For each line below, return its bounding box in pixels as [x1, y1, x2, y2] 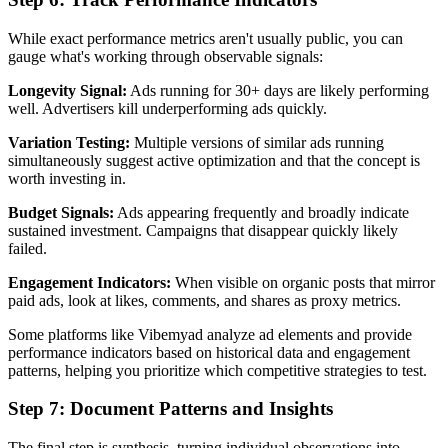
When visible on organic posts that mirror [171, 273, 435, 291]
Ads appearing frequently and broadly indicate [114, 203, 409, 221]
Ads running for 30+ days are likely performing [127, 81, 429, 99]
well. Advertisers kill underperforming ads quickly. [8, 99, 327, 117]
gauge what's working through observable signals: [8, 47, 323, 65]
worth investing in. [8, 169, 126, 187]
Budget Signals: [8, 203, 114, 221]
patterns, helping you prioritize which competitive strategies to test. [8, 361, 427, 379]
